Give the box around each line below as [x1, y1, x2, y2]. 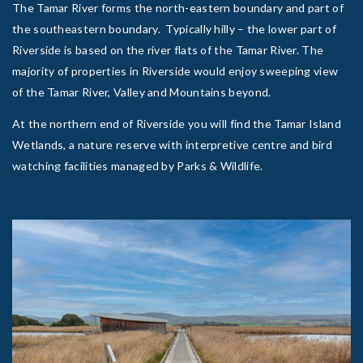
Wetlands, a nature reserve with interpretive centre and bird [12, 137, 332, 152]
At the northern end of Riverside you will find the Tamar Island [12, 116, 341, 130]
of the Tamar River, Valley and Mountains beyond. [12, 84, 271, 99]
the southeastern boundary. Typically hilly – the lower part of [12, 21, 336, 36]
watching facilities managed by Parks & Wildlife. [12, 158, 263, 173]
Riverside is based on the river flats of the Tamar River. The [12, 42, 324, 57]
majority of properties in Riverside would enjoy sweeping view [12, 63, 339, 78]
